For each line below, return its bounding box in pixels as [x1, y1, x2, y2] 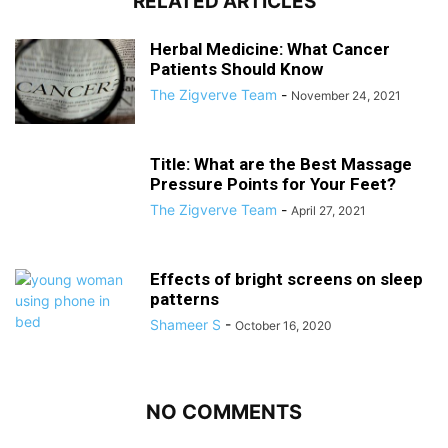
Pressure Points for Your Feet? [150, 174, 396, 194]
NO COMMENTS [146, 400, 302, 424]
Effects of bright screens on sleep [150, 269, 423, 289]
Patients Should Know [150, 59, 323, 79]
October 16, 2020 [235, 318, 332, 333]
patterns [150, 289, 219, 309]
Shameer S [150, 316, 221, 333]
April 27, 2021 [291, 203, 366, 218]
